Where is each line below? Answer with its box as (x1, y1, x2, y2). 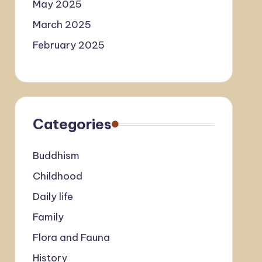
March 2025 (32, 18, 91, 31)
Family (32, 211, 64, 223)
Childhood (32, 170, 82, 182)
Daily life (32, 190, 73, 203)
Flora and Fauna (32, 231, 110, 244)
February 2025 (32, 39, 105, 51)
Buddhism (32, 149, 80, 162)
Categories (32, 115, 112, 133)
